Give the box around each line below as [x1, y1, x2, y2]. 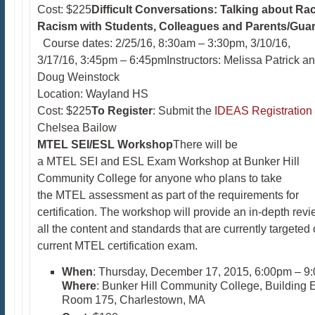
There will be [172, 139, 238, 150]
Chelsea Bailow [37, 122, 117, 134]
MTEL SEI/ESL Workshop [37, 139, 173, 150]
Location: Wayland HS [37, 88, 148, 100]
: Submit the [152, 105, 214, 117]
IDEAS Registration [214, 105, 312, 117]
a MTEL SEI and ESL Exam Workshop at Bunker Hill [37, 155, 300, 167]
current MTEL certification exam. [37, 240, 198, 252]
